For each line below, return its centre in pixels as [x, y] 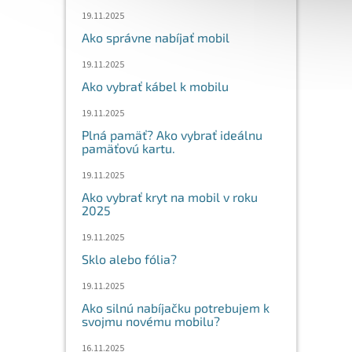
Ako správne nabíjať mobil [156, 37]
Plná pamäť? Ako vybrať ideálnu [172, 135]
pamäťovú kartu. [128, 148]
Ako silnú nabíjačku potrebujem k [176, 308]
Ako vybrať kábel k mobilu [155, 86]
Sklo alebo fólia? [129, 259]
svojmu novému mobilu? [151, 321]
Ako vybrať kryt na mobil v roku [170, 197]
